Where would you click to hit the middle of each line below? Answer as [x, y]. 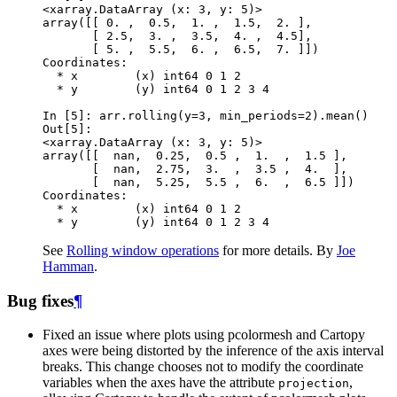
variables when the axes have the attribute [160, 383]
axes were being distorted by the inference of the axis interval [213, 351]
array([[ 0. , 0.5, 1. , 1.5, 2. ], [177, 22]
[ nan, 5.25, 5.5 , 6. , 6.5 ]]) [198, 182]
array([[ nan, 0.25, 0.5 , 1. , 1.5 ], [195, 155]
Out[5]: [71, 128]
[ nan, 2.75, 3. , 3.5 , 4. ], [195, 168]
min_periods [259, 115]
